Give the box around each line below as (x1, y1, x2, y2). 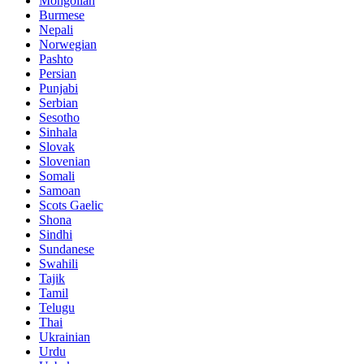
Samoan (39, 184, 80, 198)
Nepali (39, 23, 73, 37)
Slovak (39, 140, 75, 154)
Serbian (39, 96, 78, 110)
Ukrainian (39, 330, 90, 344)
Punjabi (39, 81, 78, 96)
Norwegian (39, 37, 97, 52)
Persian (39, 67, 76, 81)
